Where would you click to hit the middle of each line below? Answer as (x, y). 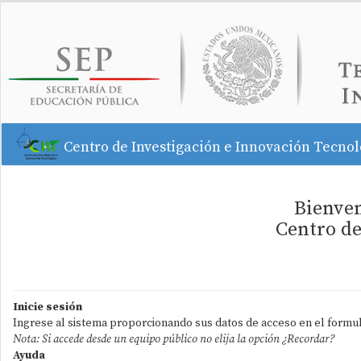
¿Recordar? (308, 340)
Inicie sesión (48, 307)
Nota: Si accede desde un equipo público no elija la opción (147, 340)
